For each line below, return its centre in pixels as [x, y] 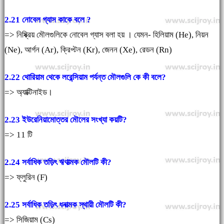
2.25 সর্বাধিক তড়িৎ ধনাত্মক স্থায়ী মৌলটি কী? [65, 205]
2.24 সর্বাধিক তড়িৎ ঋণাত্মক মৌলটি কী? [58, 162]
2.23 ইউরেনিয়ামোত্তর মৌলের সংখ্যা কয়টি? [65, 120]
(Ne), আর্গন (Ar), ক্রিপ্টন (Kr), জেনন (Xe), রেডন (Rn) [88, 50]
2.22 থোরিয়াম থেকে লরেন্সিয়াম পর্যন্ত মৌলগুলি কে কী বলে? [86, 77]
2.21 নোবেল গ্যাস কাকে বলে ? [47, 20]
